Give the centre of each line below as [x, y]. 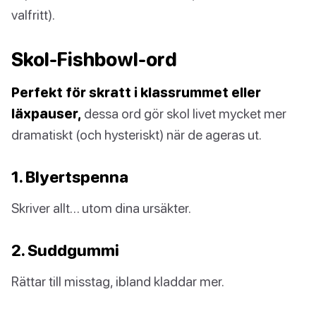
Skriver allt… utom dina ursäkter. [101, 207]
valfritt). [33, 14]
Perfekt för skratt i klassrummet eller [136, 92]
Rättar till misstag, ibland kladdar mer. [118, 281]
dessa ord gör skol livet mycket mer [184, 113]
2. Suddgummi [65, 250]
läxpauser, [46, 113]
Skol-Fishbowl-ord [94, 59]
